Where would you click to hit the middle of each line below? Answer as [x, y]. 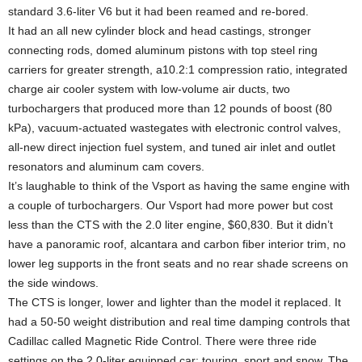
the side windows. [53, 283]
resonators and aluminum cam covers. [106, 166]
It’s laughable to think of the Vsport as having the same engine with [179, 186]
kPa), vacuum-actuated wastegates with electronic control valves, [175, 128]
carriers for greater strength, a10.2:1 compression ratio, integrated [178, 69]
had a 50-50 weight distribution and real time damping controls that [179, 322]
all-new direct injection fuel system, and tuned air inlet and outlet [172, 147]
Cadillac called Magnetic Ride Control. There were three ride [162, 341]
